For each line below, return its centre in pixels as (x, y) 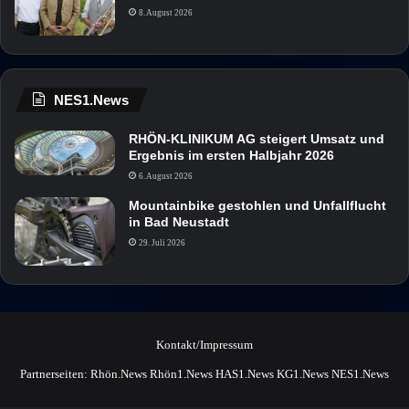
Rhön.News (119, 373)
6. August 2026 (166, 176)
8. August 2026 (166, 12)
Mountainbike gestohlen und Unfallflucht (257, 205)
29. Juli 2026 (162, 242)
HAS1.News (245, 373)
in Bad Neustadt (179, 221)
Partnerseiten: (55, 373)
